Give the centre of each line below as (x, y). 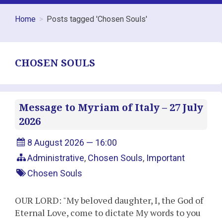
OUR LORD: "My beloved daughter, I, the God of (109, 200)
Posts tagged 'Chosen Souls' (97, 19)
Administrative (56, 158)
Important (166, 158)
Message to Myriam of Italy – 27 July (111, 107)
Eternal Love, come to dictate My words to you (108, 213)
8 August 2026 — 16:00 (72, 143)
